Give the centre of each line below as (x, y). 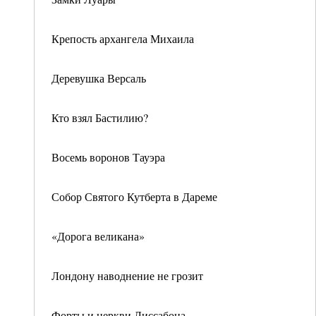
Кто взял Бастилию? (100, 117)
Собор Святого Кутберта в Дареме (134, 196)
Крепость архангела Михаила (123, 38)
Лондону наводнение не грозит (127, 275)
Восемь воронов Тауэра (108, 157)
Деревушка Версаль (99, 78)
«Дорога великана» (98, 236)
